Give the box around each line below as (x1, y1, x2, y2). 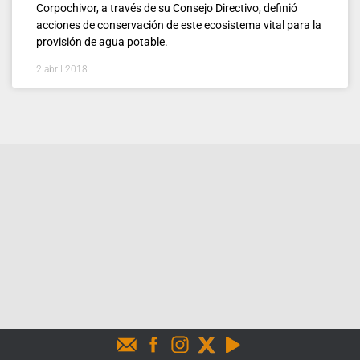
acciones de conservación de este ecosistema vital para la (36, 18, 321, 31)
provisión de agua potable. (36, 35, 168, 48)
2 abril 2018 (36, 63, 88, 75)
